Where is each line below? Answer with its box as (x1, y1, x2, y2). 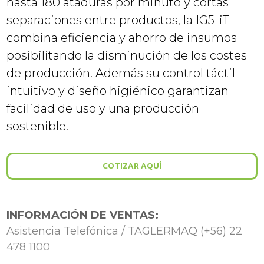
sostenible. (6, 118, 69, 133)
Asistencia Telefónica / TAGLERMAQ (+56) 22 (6, 225, 243, 238)
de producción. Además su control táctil (6, 65, 236, 80)
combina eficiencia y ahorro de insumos (6, 30, 237, 45)
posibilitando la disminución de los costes (6, 48, 247, 62)
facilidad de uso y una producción (6, 101, 200, 115)
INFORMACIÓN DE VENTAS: (6, 209, 159, 222)
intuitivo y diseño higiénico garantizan (6, 83, 229, 98)
